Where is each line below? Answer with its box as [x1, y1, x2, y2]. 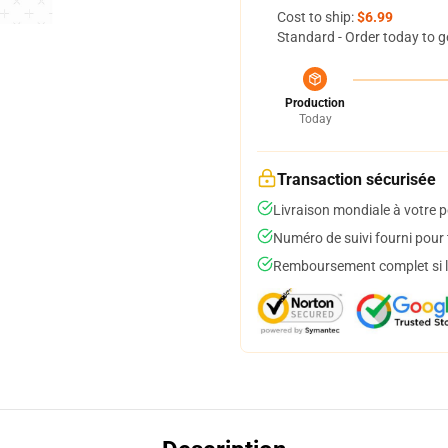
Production [285, 96, 345, 110]
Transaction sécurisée [277, 170, 436, 189]
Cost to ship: [277, 9, 357, 25]
